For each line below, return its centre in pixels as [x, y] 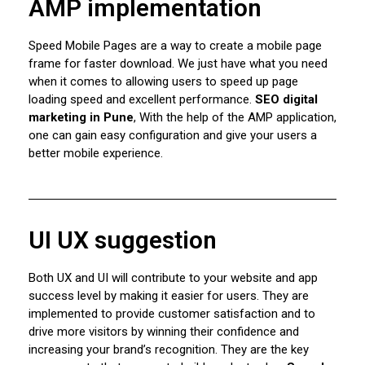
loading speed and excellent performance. [142, 100]
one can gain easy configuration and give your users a [173, 136]
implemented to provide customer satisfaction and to [172, 314]
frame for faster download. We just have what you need [178, 64]
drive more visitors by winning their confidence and [164, 332]
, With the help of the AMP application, [235, 118]
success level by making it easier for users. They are [169, 296]
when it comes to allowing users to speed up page [163, 82]
